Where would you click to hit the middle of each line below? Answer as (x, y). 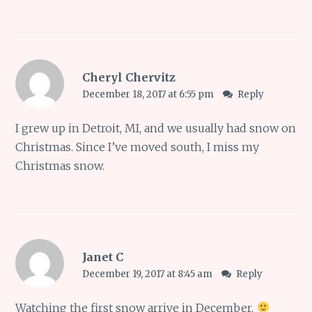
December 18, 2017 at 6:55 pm (149, 95)
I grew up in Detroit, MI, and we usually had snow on (156, 128)
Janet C (102, 257)
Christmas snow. (60, 166)
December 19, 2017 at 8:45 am (148, 274)
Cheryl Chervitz (128, 78)
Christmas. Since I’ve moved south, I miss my (138, 147)
